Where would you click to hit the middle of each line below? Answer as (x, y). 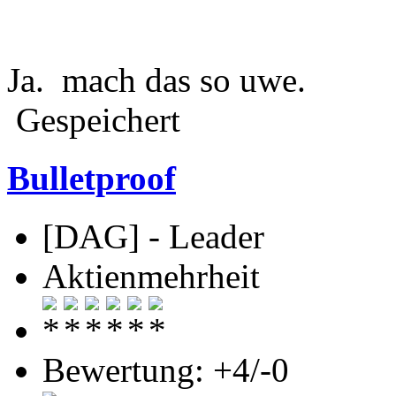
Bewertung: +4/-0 (166, 370)
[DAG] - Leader (153, 237)
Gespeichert (94, 119)
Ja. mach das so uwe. (156, 80)
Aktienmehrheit (151, 277)
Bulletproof (91, 179)
